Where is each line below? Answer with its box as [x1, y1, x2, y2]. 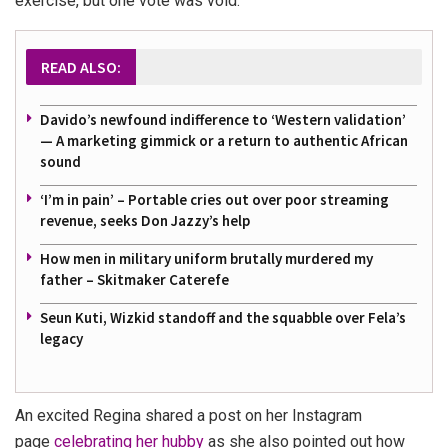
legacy [40, 328, 83, 348]
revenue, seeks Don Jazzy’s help [40, 210, 250, 230]
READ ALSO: [41, 56, 121, 77]
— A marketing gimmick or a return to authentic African [40, 130, 408, 150]
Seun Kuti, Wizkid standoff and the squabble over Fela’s [40, 307, 406, 327]
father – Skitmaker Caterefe [40, 269, 229, 289]
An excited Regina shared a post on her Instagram [15, 405, 362, 425]
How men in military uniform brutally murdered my [40, 248, 373, 268]
